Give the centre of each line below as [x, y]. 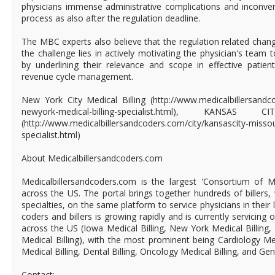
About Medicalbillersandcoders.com [92, 158]
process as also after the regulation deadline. [111, 18]
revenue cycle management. [77, 76]
